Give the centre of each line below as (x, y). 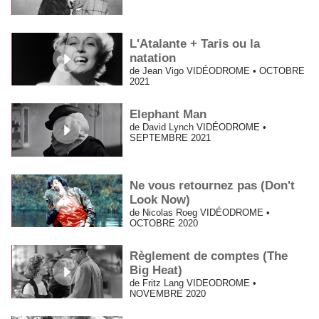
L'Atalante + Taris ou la (195, 43)
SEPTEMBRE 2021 (171, 138)
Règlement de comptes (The (209, 256)
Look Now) (160, 199)
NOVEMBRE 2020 (168, 294)
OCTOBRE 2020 (164, 223)
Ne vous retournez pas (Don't (213, 185)
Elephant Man (168, 115)
